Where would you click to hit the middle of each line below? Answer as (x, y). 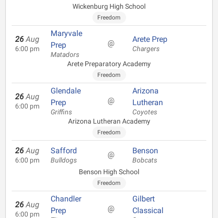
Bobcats (145, 160)
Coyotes (145, 112)
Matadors (65, 55)
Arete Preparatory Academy (109, 64)
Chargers (146, 49)
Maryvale (66, 33)
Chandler (66, 199)
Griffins (61, 112)
